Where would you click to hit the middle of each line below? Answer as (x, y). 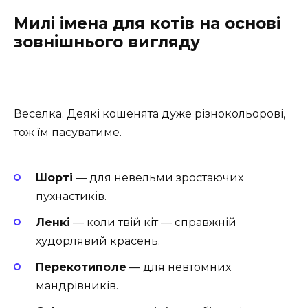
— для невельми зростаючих (158, 177)
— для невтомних (179, 267)
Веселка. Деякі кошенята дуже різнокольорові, (150, 114)
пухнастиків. (71, 196)
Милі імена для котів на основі (147, 24)
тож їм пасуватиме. (68, 133)
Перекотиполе (81, 267)
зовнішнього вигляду (107, 42)
